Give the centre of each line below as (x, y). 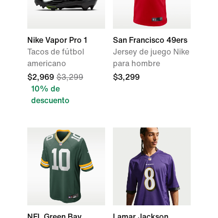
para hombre (136, 64)
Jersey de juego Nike (151, 52)
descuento (50, 100)
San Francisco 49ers (150, 40)
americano (47, 64)
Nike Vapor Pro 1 (57, 40)
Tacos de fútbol (56, 52)
